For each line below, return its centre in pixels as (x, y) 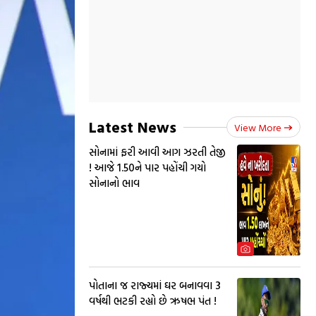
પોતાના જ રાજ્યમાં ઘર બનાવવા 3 (155, 285)
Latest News (133, 127)
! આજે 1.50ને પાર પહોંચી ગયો (147, 168)
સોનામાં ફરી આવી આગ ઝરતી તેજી (157, 152)
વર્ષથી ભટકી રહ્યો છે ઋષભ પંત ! (153, 301)
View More (258, 127)
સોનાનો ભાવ (114, 183)
